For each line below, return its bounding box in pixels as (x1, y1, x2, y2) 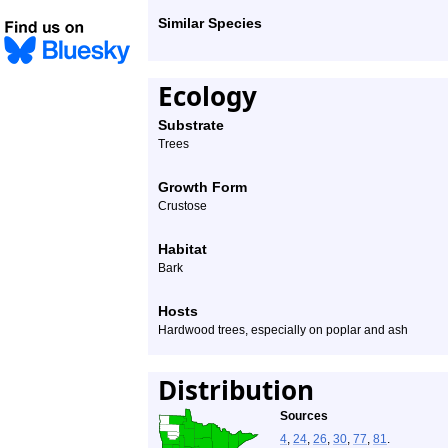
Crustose (158, 199, 207, 213)
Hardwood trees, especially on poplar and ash (158, 323, 408, 337)
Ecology (158, 78, 257, 114)
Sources (280, 409, 328, 423)
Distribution (158, 372, 314, 408)
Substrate (158, 117, 224, 133)
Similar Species (158, 15, 262, 31)
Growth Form (158, 179, 247, 195)
